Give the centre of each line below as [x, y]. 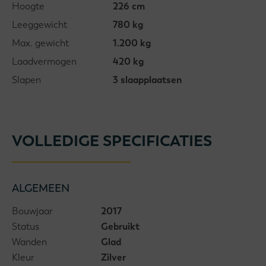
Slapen [26, 80]
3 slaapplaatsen [147, 80]
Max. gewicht [40, 43]
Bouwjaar [32, 211]
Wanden [29, 242]
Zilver [113, 257]
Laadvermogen [44, 61]
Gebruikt [120, 227]
